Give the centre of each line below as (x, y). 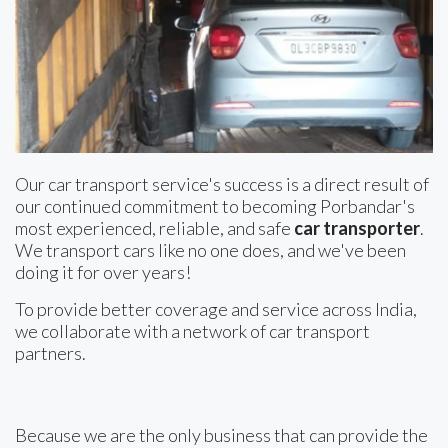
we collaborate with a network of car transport (192, 331)
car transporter (357, 228)
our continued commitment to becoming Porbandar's (215, 206)
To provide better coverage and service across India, (216, 309)
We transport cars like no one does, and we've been (210, 250)
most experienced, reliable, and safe (154, 228)
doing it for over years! (103, 272)
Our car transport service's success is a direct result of (222, 184)
